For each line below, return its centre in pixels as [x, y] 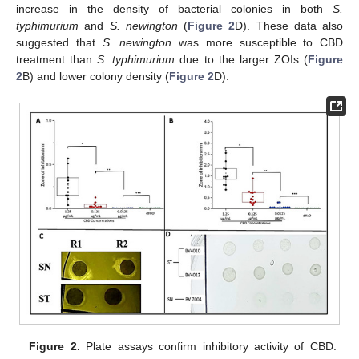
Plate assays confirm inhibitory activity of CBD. [208, 347]
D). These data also [289, 25]
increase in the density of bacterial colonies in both [174, 8]
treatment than [57, 59]
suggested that [59, 42]
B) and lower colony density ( [96, 76]
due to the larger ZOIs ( [242, 59]
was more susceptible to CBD [257, 42]
